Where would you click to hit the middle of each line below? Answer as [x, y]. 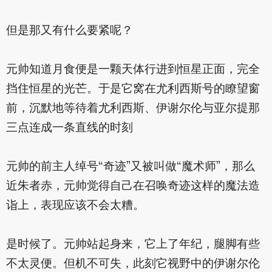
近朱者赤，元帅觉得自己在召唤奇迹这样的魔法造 [133, 187]
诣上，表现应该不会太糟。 [75, 206]
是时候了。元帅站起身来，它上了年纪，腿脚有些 [133, 245]
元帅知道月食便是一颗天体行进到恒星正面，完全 [133, 70]
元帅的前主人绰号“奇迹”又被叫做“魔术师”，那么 [130, 167]
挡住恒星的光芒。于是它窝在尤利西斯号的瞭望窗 [133, 90]
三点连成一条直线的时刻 [69, 128]
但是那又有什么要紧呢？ [69, 31]
